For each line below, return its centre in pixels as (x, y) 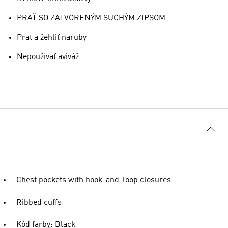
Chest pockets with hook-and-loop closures (94, 180)
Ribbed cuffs (39, 202)
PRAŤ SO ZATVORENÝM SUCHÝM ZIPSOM (91, 18)
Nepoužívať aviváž (48, 57)
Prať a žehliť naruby (52, 37)
